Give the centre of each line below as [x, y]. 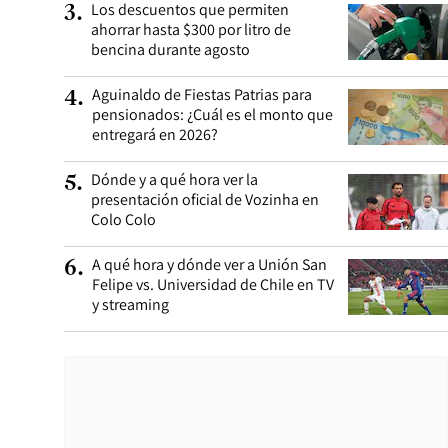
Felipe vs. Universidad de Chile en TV [213, 284]
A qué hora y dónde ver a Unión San [209, 264]
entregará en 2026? [155, 134]
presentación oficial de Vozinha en [205, 199]
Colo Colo [123, 219]
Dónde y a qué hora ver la [174, 179]
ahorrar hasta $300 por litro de [191, 29]
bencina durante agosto [170, 49]
